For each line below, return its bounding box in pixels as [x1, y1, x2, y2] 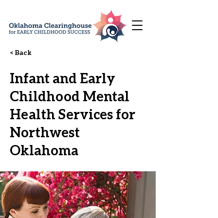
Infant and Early [10, 70, 115, 86]
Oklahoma [10, 142, 78, 158]
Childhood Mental [10, 88, 129, 104]
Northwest [10, 124, 80, 140]
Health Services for [10, 106, 135, 122]
